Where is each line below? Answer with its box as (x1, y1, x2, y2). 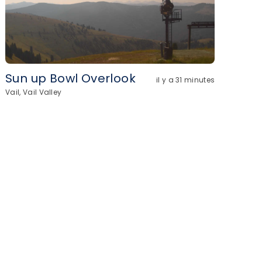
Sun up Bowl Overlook (5, 70, 136, 87)
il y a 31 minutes (156, 75, 215, 85)
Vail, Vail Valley (5, 88, 62, 97)
